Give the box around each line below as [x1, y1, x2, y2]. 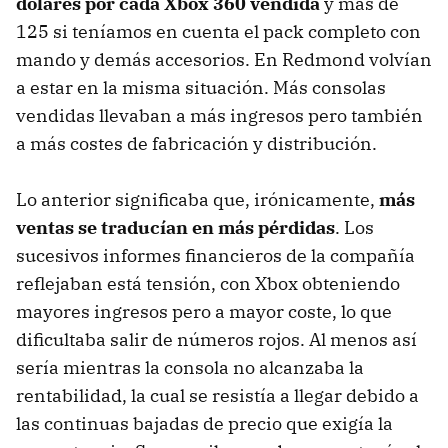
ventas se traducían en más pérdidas [16, 215, 335, 239]
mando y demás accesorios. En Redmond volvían [16, 47, 432, 71]
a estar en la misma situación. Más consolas [16, 75, 386, 99]
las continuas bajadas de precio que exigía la [16, 411, 393, 435]
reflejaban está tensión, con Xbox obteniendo [16, 271, 400, 295]
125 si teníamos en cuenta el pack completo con [16, 19, 421, 43]
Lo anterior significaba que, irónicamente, [16, 187, 379, 211]
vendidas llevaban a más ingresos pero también [16, 103, 423, 127]
